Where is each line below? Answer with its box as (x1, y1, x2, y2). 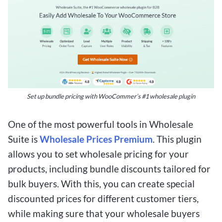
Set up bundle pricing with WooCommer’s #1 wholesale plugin (27, 92, 195, 100)
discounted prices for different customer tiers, (8, 192, 199, 204)
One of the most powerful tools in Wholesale (8, 118, 193, 130)
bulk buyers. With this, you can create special (8, 177, 195, 189)
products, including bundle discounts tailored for (8, 163, 211, 174)
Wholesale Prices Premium (40, 133, 153, 145)
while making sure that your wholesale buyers (8, 207, 200, 219)
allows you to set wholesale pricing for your (8, 148, 189, 160)
